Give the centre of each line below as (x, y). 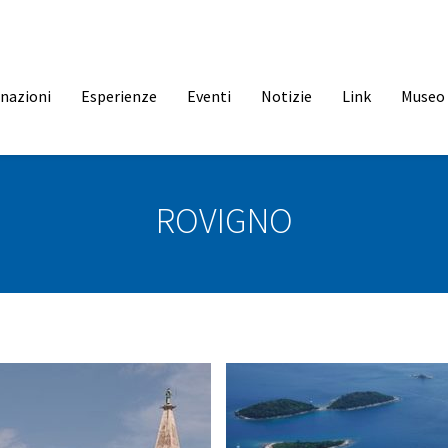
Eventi (209, 96)
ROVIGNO (224, 221)
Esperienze (119, 96)
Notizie (286, 96)
